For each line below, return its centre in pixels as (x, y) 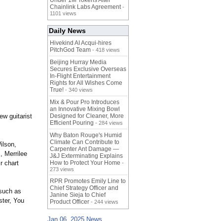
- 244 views (104, 202)
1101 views (63, 14)
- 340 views (78, 90)
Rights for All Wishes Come (86, 83)
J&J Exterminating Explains (86, 156)
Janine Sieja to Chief (78, 195)
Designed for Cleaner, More (87, 116)
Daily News (67, 31)
